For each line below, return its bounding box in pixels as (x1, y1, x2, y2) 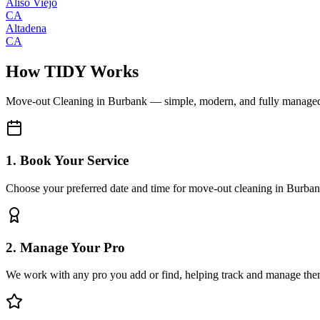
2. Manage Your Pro (6, 239, 125, 255)
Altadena (6, 21, 46, 34)
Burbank (108, 95, 147, 108)
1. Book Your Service (6, 153, 129, 169)
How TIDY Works (6, 61, 139, 81)
